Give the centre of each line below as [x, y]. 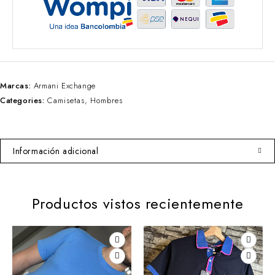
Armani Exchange [64, 85]
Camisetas [66, 100]
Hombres [107, 100]
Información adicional [56, 151]
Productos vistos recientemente [137, 203]
